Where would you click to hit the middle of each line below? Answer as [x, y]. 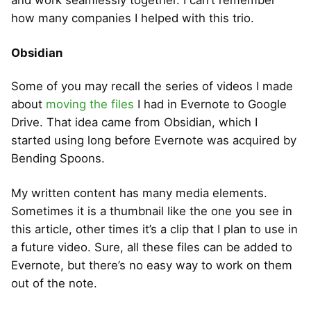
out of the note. [54, 284]
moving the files [90, 104]
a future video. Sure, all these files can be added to [152, 247]
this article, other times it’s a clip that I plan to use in [154, 229]
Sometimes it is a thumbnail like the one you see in [152, 211]
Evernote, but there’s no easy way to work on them [152, 266]
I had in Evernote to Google [210, 104]
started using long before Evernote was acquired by [154, 141]
